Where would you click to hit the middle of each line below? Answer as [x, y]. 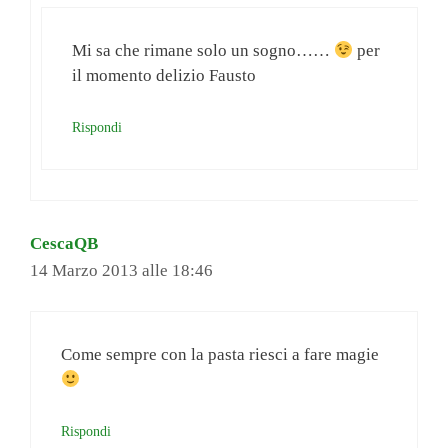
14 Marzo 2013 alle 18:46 [121, 270]
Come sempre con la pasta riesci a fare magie [220, 355]
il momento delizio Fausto [164, 76]
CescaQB [64, 243]
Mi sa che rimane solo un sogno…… [203, 51]
